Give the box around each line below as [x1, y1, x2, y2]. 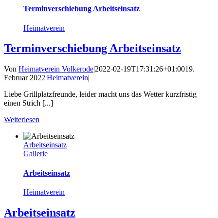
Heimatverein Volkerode [18, 65, 93, 73]
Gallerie [23, 149, 48, 158]
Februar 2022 [4, 73, 45, 82]
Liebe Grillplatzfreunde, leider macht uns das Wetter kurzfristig [4, 90, 197, 99]
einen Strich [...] [4, 99, 53, 108]
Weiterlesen [4, 115, 39, 124]
